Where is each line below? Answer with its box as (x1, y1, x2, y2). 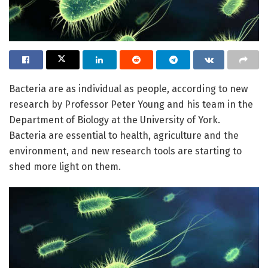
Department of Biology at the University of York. (9, 114, 220, 126)
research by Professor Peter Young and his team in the (9, 98, 253, 110)
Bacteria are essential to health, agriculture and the (9, 129, 239, 141)
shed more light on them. (9, 160, 121, 172)
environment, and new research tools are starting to (9, 145, 242, 157)
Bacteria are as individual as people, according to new (9, 83, 248, 95)
